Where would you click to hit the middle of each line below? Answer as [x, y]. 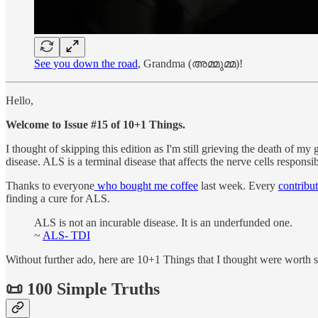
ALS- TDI [66, 235]
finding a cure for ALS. [58, 198]
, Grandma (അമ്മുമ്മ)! [190, 63]
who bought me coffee [146, 185]
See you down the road [86, 63]
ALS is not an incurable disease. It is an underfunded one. [163, 222]
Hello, [20, 100]
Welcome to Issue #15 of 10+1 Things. [95, 124]
